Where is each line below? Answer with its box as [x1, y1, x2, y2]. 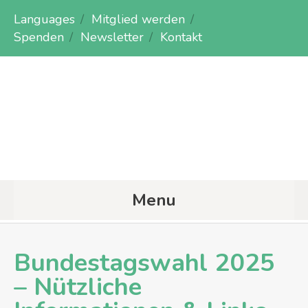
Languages [14, 11, 75, 27]
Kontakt [160, 29, 202, 45]
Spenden [14, 29, 64, 45]
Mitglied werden [91, 11, 185, 27]
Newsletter [80, 29, 144, 45]
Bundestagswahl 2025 [14, 246, 275, 280]
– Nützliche [14, 270, 142, 304]
